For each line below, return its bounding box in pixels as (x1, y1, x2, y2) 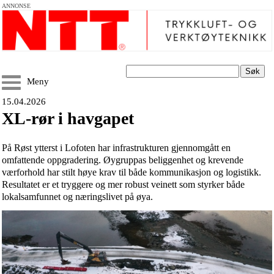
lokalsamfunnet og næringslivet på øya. (2, 191, 153, 202)
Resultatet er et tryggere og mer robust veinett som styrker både (2, 179, 245, 190)
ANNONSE (2, 2, 31, 9)
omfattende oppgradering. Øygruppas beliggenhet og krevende (2, 155, 243, 165)
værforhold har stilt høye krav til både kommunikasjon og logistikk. (2, 167, 261, 177)
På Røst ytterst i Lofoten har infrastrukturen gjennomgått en (2, 143, 231, 153)
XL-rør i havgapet (2, 109, 134, 128)
